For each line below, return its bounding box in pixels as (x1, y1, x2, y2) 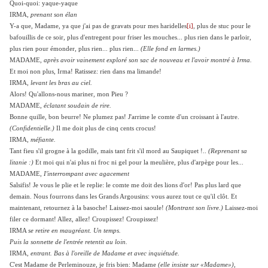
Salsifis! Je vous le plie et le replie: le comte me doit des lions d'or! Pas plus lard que (10, 182, 241, 189)
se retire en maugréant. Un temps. (28, 227, 121, 234)
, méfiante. (27, 136, 56, 144)
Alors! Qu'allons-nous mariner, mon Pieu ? (10, 91, 128, 98)
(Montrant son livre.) (166, 205, 223, 212)
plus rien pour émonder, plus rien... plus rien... (10, 45, 141, 53)
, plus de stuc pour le (193, 23, 251, 30)
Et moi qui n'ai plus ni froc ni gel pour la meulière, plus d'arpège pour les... (33, 159, 243, 166)
